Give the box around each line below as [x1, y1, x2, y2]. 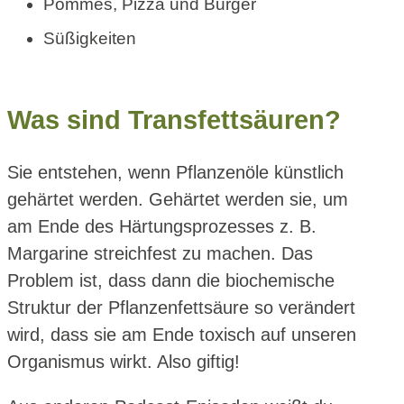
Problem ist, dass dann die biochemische [7, 270, 335, 290]
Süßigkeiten [43, 28, 136, 48]
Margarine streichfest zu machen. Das [7, 243, 313, 263]
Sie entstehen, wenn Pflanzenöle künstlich [7, 161, 344, 182]
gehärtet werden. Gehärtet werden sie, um [7, 188, 348, 209]
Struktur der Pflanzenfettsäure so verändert [7, 297, 355, 317]
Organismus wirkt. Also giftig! [7, 351, 240, 372]
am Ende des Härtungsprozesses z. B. [7, 216, 317, 236]
